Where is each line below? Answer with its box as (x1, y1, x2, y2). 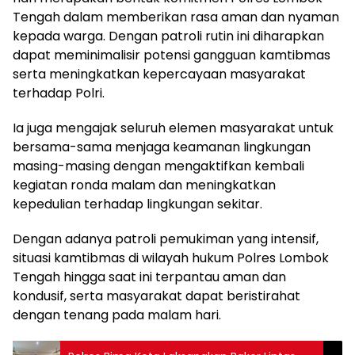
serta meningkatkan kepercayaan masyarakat (13, 65, 306, 84)
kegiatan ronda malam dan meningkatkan (13, 176, 276, 195)
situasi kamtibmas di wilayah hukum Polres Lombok (13, 249, 329, 268)
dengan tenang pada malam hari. (13, 306, 221, 325)
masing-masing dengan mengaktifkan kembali (13, 157, 304, 176)
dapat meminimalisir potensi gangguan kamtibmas (13, 46, 330, 65)
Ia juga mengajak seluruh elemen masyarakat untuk (13, 119, 334, 138)
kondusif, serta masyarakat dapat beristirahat (13, 287, 300, 306)
